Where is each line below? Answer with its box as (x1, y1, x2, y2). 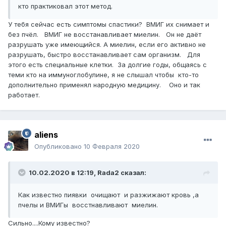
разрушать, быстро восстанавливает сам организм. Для (8, 50, 200, 59)
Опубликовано (34, 142, 84, 151)
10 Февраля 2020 (84, 142, 140, 151)
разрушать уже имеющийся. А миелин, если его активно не (8, 40, 206, 49)
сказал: (119, 168, 146, 177)
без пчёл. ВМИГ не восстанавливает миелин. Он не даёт (8, 30, 201, 39)
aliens (34, 130, 58, 140)
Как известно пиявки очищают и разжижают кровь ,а (18, 191, 199, 199)
